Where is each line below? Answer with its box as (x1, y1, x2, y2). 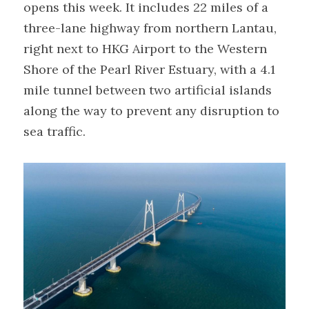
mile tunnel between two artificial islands (23, 82, 272, 98)
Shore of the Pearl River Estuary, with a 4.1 (23, 61, 275, 77)
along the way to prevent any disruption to (23, 103, 279, 119)
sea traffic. (23, 123, 86, 139)
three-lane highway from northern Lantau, (23, 20, 277, 36)
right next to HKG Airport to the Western (23, 41, 267, 57)
